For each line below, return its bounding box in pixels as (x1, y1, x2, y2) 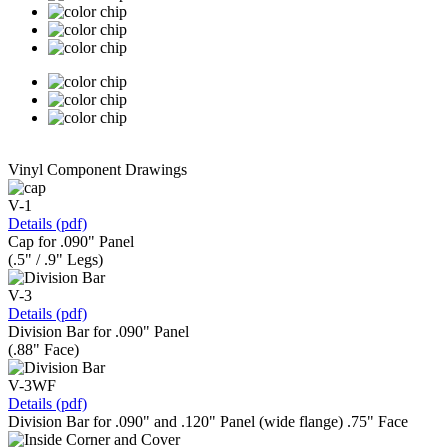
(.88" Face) (8, 341, 79, 359)
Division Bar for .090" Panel (8, 323, 189, 341)
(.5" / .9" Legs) (8, 251, 103, 269)
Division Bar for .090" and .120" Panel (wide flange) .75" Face (8, 413, 408, 431)
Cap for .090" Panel (8, 233, 134, 251)
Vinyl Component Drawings (8, 161, 187, 179)
